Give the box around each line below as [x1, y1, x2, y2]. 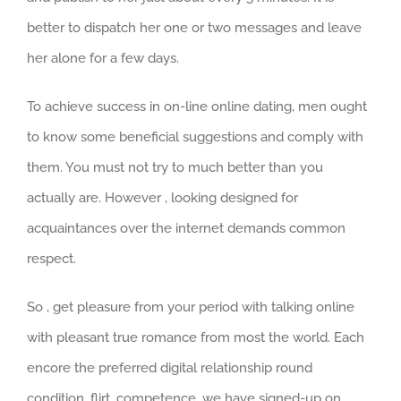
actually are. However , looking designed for [27, 189, 298, 206]
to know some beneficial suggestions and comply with [27, 128, 363, 145]
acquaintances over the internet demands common [27, 219, 346, 236]
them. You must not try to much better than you [27, 158, 323, 175]
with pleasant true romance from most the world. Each [27, 328, 364, 346]
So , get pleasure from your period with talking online [27, 298, 354, 315]
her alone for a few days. [27, 49, 179, 66]
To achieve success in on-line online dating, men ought [27, 98, 367, 115]
